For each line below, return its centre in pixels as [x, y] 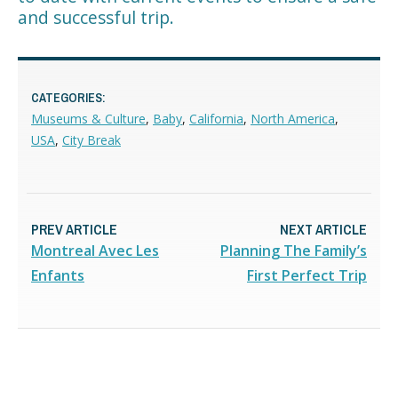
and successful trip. [96, 17]
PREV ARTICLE [74, 229]
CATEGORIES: [68, 97]
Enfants [58, 275]
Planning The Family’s [294, 250]
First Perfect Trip [307, 275]
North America [293, 118]
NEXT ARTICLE [323, 229]
